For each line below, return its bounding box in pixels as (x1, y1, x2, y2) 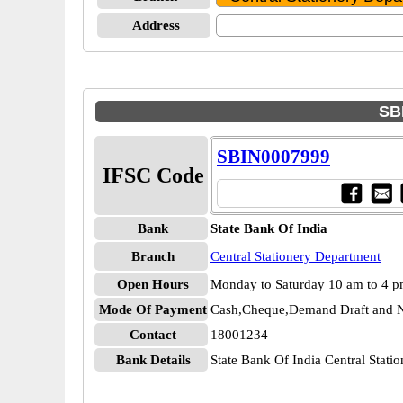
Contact (130, 327, 176, 342)
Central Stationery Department (210, 249, 381, 264)
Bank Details (115, 353, 191, 367)
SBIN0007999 (217, 146, 330, 167)
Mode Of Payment (99, 302, 207, 317)
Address (131, 18, 180, 32)
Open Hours (117, 277, 189, 291)
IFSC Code (102, 164, 204, 187)
